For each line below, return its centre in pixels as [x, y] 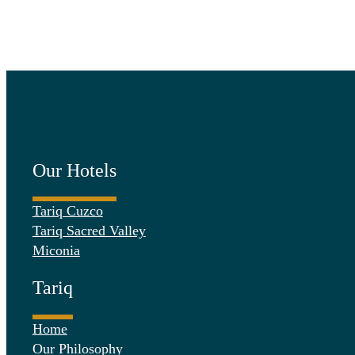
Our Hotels [74, 170]
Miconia [56, 251]
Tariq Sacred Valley [89, 231]
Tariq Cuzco [67, 211]
